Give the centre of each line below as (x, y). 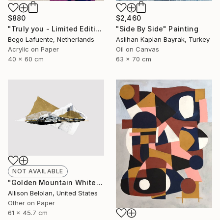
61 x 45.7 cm (28, 213)
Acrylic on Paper (33, 49)
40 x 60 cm (26, 59)
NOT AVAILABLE (38, 171)
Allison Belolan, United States (53, 193)
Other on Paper (31, 203)
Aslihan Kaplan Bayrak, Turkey (163, 40)
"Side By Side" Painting (157, 29)
